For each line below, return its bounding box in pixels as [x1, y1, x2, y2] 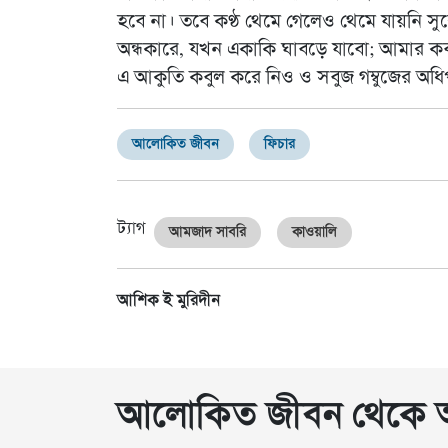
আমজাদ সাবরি [169, 224, 246, 240]
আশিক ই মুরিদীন [117, 292, 220, 309]
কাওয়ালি [292, 224, 337, 240]
